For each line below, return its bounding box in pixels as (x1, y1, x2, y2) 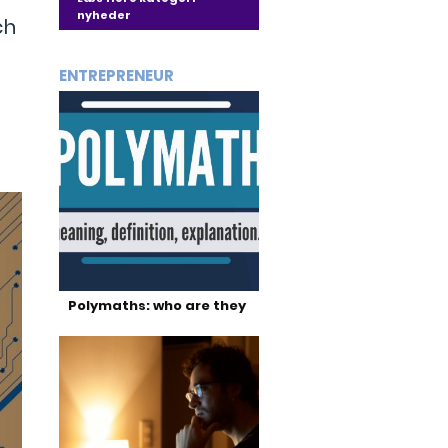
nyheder (76, 7, 131, 23)
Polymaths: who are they (67, 296, 246, 315)
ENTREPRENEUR (58, 65, 174, 86)
